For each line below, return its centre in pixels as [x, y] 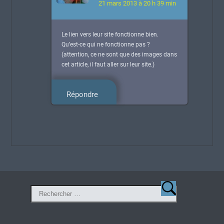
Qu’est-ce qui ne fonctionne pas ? [106, 45]
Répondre [82, 95]
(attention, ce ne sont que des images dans [119, 55]
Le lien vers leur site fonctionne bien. [110, 35]
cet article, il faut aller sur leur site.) [108, 65]
